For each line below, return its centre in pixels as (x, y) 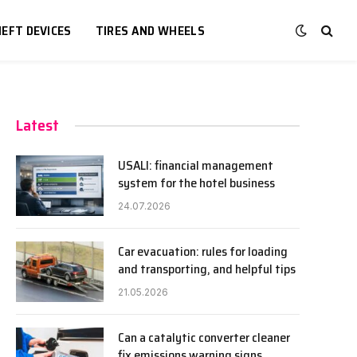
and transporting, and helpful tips (207, 269)
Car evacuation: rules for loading (203, 251)
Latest (37, 125)
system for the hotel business (196, 183)
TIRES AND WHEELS (150, 30)
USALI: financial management (196, 165)
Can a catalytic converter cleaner (204, 337)
